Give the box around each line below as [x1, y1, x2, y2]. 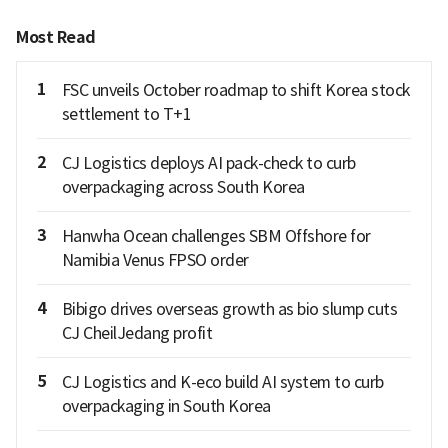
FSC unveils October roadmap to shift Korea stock [61, 79, 410, 100]
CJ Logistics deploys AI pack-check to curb [61, 152, 356, 173]
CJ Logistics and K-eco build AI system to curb [61, 371, 384, 392]
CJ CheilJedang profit [61, 322, 212, 343]
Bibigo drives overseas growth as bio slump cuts [61, 298, 397, 319]
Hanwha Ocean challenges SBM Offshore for [61, 225, 371, 246]
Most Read [16, 26, 96, 48]
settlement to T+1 [61, 103, 191, 124]
